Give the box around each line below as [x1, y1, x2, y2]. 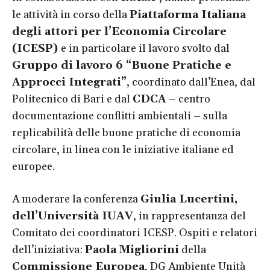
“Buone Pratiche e [126, 58, 231, 72]
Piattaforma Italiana [130, 7, 246, 22]
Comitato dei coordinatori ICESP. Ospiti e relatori [12, 225, 257, 240]
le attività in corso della [12, 7, 130, 22]
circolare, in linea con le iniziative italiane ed [12, 142, 234, 157]
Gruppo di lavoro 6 [12, 58, 126, 72]
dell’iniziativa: [12, 242, 85, 257]
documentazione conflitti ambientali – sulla [12, 108, 227, 123]
